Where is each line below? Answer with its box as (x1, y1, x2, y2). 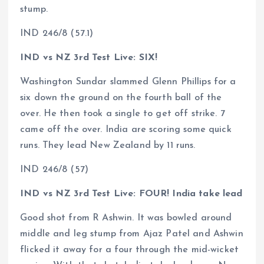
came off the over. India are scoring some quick (20, 124, 232, 134)
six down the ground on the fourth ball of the (20, 93, 222, 103)
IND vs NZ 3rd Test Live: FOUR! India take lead (20, 189, 243, 199)
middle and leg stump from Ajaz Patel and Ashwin (20, 229, 243, 239)
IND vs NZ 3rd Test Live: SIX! (20, 52, 158, 62)
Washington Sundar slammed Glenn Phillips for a (20, 77, 236, 87)
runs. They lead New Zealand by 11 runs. (20, 140, 196, 150)
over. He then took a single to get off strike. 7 (20, 108, 225, 118)
